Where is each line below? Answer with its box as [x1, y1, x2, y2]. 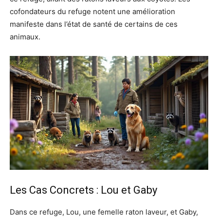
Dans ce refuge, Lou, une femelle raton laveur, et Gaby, [10, 207, 198, 217]
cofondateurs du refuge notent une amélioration [10, 7, 175, 17]
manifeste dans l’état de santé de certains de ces [10, 19, 178, 29]
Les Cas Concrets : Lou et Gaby [10, 183, 157, 196]
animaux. [10, 32, 40, 42]
